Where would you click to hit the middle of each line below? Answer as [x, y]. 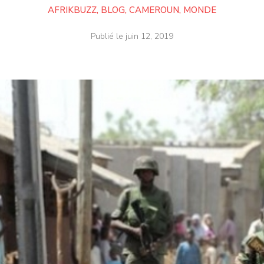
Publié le [108, 37]
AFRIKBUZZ [72, 10]
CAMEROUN [154, 10]
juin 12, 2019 [149, 37]
